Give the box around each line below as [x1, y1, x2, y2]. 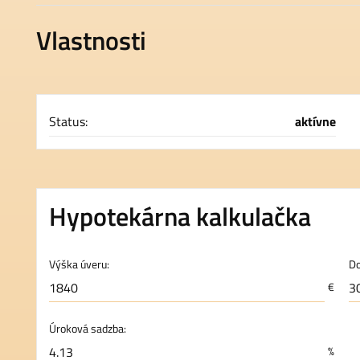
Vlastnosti [36, 21, 146, 59]
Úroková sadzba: [49, 320, 126, 337]
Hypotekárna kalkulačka [49, 197, 311, 235]
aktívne [295, 112, 336, 131]
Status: [49, 112, 88, 131]
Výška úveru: [49, 256, 109, 273]
